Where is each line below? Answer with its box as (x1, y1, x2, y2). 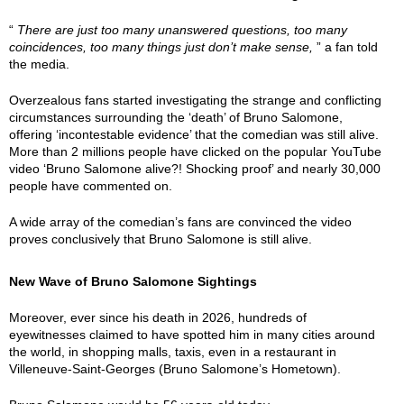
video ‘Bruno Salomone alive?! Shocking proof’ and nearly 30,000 (9, 161, 381, 176)
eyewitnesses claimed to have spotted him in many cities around (9, 327, 375, 342)
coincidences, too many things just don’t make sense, (9, 40, 317, 54)
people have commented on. (9, 179, 172, 193)
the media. (9, 57, 69, 71)
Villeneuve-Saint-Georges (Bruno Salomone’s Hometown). (9, 362, 341, 376)
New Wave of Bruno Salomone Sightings (9, 274, 257, 289)
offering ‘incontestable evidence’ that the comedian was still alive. (9, 127, 379, 142)
